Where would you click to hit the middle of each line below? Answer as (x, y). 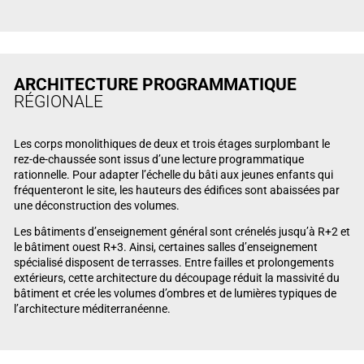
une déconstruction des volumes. (96, 205)
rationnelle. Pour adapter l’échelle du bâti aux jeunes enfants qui (173, 174)
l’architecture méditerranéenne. (92, 309)
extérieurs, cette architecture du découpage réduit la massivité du (176, 278)
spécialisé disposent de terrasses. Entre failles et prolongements (173, 263)
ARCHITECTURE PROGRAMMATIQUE (155, 84)
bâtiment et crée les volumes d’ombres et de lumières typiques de (175, 294)
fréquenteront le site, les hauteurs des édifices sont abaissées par (176, 190)
